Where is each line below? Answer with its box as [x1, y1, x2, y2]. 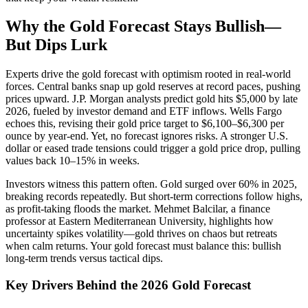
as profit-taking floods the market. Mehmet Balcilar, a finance [5, 203, 270, 215]
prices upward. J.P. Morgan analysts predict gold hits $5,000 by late [5, 93, 298, 105]
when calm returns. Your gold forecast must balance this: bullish [5, 240, 281, 252]
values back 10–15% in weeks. [5, 155, 140, 167]
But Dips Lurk [5, 36, 107, 54]
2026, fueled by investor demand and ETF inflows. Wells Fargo [5, 105, 282, 118]
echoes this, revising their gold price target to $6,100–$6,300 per [5, 118, 284, 130]
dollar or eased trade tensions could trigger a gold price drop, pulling [5, 142, 300, 155]
